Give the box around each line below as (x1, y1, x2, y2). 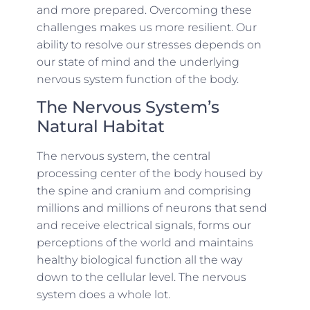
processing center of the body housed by (36, 167, 262, 181)
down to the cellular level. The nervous (36, 271, 246, 284)
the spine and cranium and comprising (36, 184, 251, 198)
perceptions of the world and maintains (36, 236, 253, 250)
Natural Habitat (36, 116, 165, 137)
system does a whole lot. (36, 288, 170, 302)
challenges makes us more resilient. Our (36, 20, 257, 34)
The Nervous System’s (36, 97, 219, 118)
